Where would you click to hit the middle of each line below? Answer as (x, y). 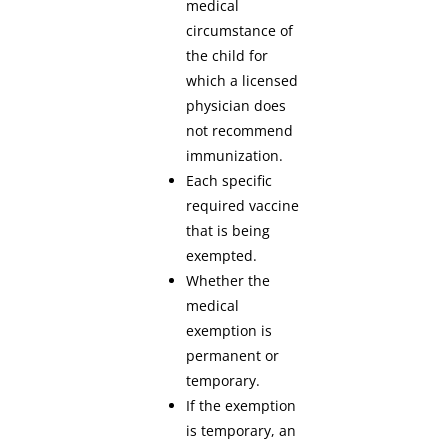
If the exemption (241, 406)
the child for (227, 56)
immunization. (237, 156)
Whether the (228, 281)
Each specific (229, 181)
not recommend (240, 131)
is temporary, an (241, 431)
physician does (236, 106)
